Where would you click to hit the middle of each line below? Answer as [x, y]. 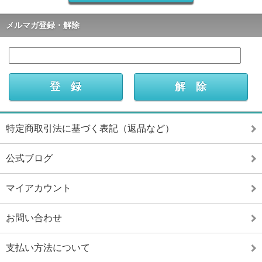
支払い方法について [48, 247]
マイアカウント [39, 188]
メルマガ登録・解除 [43, 25]
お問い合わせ [34, 218]
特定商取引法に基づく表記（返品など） [90, 128]
